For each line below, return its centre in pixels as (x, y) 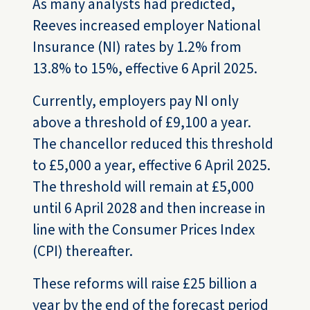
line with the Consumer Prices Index (144, 230)
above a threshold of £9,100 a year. (142, 123)
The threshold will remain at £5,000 (144, 187)
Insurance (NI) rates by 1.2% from (137, 47)
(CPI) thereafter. (83, 252)
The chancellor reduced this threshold (153, 144)
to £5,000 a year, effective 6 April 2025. (152, 166)
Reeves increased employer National (147, 26)
